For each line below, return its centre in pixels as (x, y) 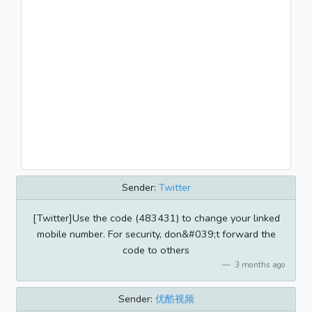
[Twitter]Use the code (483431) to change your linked (156, 218)
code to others (156, 250)
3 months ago (259, 264)
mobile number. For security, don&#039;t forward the (156, 234)
